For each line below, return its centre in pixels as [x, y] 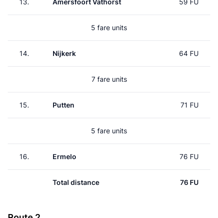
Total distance [76, 182]
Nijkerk [64, 53]
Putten [64, 105]
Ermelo [64, 156]
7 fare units [109, 79]
